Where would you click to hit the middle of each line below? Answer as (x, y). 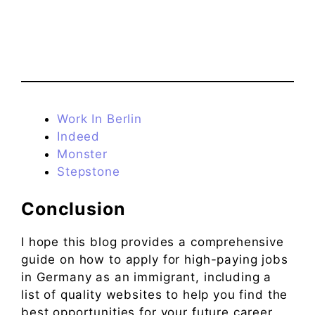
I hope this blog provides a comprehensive (153, 242)
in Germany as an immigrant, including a (147, 277)
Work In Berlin (99, 118)
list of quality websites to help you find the (155, 295)
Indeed (79, 136)
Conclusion (73, 209)
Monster (82, 154)
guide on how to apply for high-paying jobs (155, 260)
